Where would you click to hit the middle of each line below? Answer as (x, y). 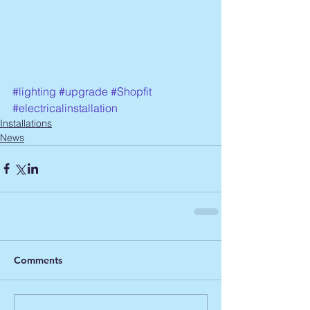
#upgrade (83, 91)
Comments (38, 260)
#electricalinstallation (65, 108)
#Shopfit (131, 91)
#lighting (34, 91)
